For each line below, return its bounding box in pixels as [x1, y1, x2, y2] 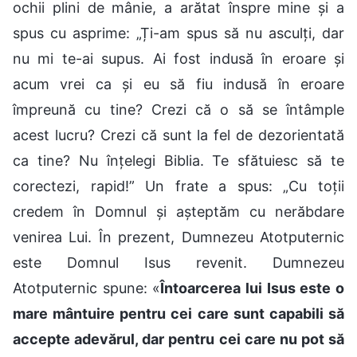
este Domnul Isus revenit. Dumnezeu [13, 253, 344, 271]
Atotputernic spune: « [13, 279, 161, 296]
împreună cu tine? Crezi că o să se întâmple [13, 100, 344, 118]
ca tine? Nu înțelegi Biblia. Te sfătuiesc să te [13, 151, 344, 169]
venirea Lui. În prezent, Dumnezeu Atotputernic [13, 228, 344, 245]
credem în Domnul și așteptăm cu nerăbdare [13, 202, 344, 220]
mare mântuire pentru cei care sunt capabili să [13, 304, 344, 322]
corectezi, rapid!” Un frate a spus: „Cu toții [13, 177, 344, 194]
